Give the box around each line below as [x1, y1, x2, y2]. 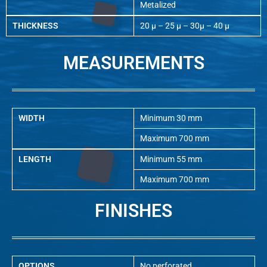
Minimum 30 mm [140, 113, 202, 123]
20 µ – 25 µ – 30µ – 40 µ [140, 20, 229, 30]
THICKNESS [13, 20, 58, 30]
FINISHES [95, 200, 172, 221]
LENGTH [18, 154, 51, 164]
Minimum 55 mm [140, 154, 202, 164]
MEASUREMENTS [63, 52, 204, 73]
